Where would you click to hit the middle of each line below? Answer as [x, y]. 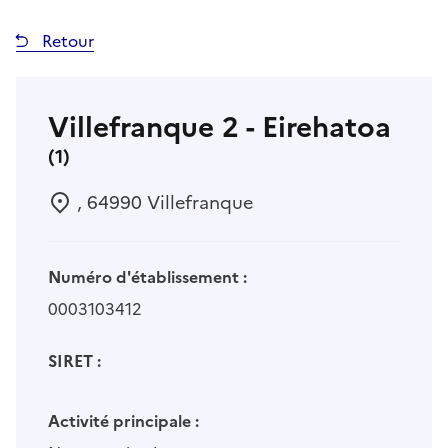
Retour [66, 41]
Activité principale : [123, 421]
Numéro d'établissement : [147, 277]
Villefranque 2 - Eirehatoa [219, 127]
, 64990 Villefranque [162, 203]
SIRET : [74, 361]
